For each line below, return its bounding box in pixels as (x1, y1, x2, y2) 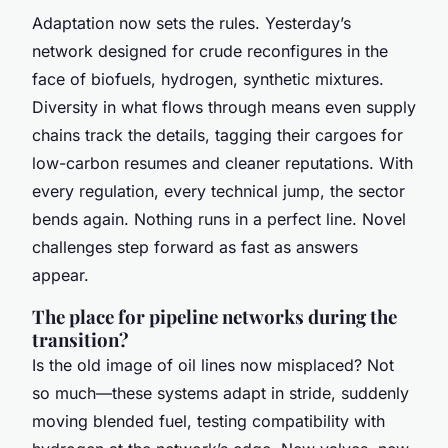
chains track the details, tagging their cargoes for (32, 124, 403, 145)
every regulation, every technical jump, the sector (32, 180, 405, 201)
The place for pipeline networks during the (32, 303, 397, 329)
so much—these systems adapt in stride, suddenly (32, 382, 409, 403)
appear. (32, 264, 89, 285)
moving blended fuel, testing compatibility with (32, 410, 385, 431)
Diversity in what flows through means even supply (32, 96, 416, 117)
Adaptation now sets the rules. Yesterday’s (32, 12, 351, 33)
